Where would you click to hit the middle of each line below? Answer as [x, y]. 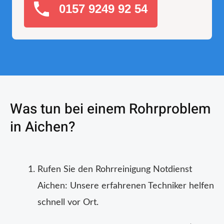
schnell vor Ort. [68, 203]
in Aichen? [42, 127]
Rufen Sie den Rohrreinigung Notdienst [115, 170]
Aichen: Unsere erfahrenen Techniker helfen [126, 186]
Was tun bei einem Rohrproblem [110, 109]
